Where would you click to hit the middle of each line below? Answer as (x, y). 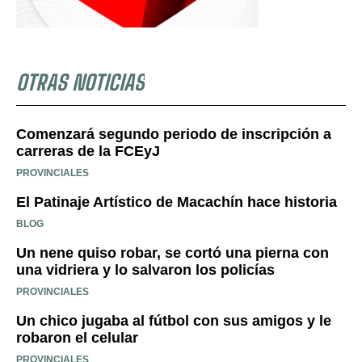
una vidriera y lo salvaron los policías (145, 269)
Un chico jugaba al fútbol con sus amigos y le (174, 320)
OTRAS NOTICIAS (80, 82)
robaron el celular (77, 337)
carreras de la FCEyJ (88, 151)
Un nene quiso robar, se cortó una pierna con (173, 253)
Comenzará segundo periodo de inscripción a (174, 134)
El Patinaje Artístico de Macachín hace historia (177, 202)
